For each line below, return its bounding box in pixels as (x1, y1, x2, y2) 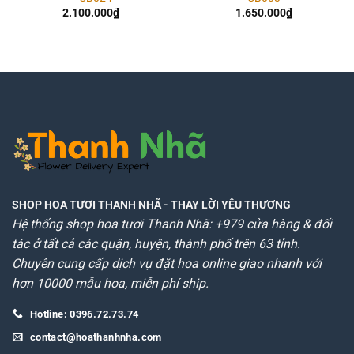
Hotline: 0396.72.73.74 (29, 307, 139, 320)
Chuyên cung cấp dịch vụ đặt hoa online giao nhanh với (12, 255, 322, 271)
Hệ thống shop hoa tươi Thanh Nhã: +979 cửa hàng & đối (12, 216, 332, 232)
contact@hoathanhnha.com (29, 331, 162, 344)
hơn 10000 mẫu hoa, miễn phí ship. (12, 275, 209, 291)
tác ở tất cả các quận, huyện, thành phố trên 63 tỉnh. (12, 235, 300, 251)
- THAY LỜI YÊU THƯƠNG (161, 198, 291, 212)
